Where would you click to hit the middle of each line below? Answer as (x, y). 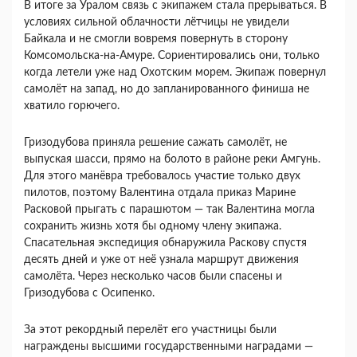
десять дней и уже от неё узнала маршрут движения (161, 259)
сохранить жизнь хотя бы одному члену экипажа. (153, 226)
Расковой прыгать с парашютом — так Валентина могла (169, 209)
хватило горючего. (72, 106)
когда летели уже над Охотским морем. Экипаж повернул (175, 72)
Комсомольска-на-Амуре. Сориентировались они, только (172, 55)
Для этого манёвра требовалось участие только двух (162, 176)
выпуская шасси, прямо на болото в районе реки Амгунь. (172, 159)
